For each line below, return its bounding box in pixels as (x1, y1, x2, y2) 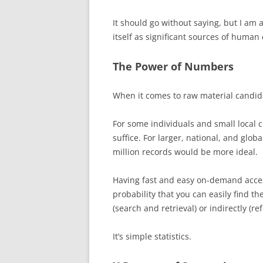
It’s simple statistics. (113, 231, 191, 242)
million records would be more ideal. (113, 146, 258, 157)
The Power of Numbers (113, 59, 234, 73)
